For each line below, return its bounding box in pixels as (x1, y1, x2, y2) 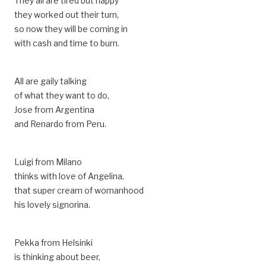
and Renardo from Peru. (14, 119, 106, 129)
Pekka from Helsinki (14, 237, 93, 248)
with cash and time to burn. (14, 38, 119, 48)
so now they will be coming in (14, 24, 128, 34)
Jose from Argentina (14, 104, 94, 115)
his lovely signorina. (14, 199, 90, 210)
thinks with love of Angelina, (14, 171, 124, 181)
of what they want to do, (14, 90, 109, 100)
